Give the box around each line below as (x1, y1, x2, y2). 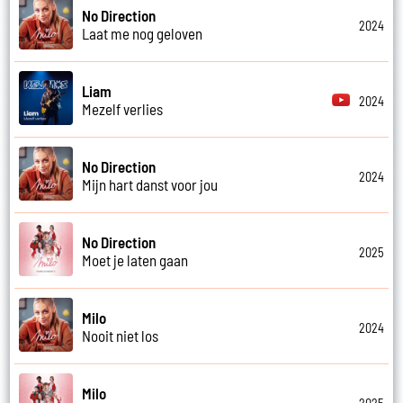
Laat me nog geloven (82, 23, 203, 42)
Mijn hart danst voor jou (82, 175, 219, 193)
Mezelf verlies (82, 99, 164, 118)
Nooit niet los (82, 326, 159, 345)
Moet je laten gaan (82, 250, 189, 269)
